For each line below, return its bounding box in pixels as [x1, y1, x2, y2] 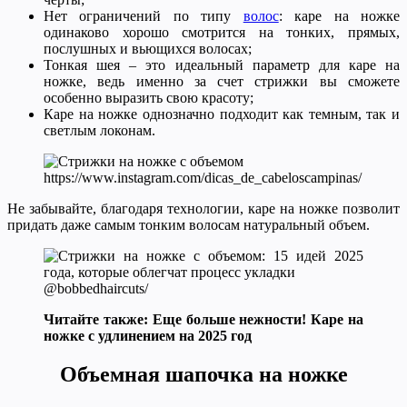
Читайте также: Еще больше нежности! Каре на [44, 312, 363, 328]
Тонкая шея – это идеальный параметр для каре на [44, 57, 400, 74]
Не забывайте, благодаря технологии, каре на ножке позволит [7, 201, 400, 217]
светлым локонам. [44, 123, 155, 139]
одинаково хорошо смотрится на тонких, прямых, [44, 25, 400, 41]
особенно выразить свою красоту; [44, 90, 253, 106]
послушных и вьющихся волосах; [44, 41, 252, 57]
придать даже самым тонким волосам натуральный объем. [7, 217, 370, 233]
